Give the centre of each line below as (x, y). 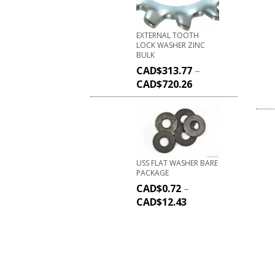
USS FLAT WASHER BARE (177, 163)
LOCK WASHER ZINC (171, 45)
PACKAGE (153, 173)
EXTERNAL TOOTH (168, 35)
